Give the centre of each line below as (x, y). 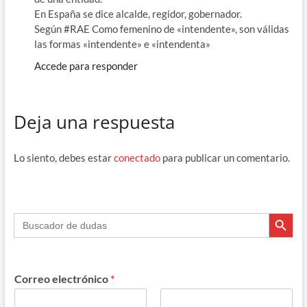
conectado (137, 158)
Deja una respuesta (94, 122)
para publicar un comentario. (225, 158)
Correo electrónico (62, 279)
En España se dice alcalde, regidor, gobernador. (138, 14)
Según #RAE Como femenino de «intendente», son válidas (161, 29)
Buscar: (30, 218)
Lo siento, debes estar (63, 158)
